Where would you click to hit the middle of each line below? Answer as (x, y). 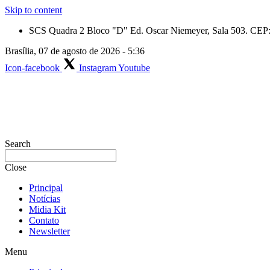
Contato (44, 220)
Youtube (134, 68)
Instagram (98, 68)
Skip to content (33, 10)
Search (18, 144)
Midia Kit (47, 209)
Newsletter (49, 231)
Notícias (45, 199)
